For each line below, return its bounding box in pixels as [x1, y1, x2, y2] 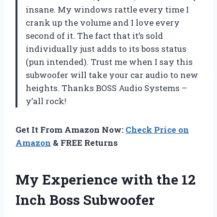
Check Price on [125, 124, 189, 135]
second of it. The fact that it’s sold [26, 30, 163, 41]
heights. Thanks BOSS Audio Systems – [26, 82, 187, 93]
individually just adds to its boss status [26, 43, 186, 54]
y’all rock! [26, 95, 66, 107]
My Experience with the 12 [15, 170, 196, 188]
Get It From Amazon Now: [15, 124, 125, 135]
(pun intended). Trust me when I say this [26, 56, 193, 67]
